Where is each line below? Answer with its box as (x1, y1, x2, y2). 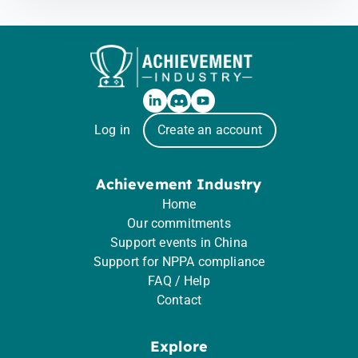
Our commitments (127, 216, 231, 231)
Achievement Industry (96, 175, 262, 193)
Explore (149, 337, 209, 356)
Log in (94, 122, 131, 137)
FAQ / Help (148, 273, 210, 288)
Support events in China (110, 235, 248, 250)
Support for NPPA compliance (93, 254, 265, 269)
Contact (156, 292, 202, 308)
